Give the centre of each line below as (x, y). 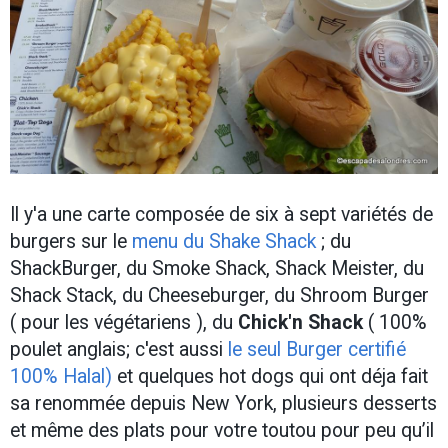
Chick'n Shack (300, 323)
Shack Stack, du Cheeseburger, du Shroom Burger (219, 296)
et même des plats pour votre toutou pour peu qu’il (222, 431)
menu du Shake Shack (224, 242)
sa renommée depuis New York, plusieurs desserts (223, 404)
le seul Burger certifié (314, 350)
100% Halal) (61, 377)
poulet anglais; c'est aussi (116, 350)
